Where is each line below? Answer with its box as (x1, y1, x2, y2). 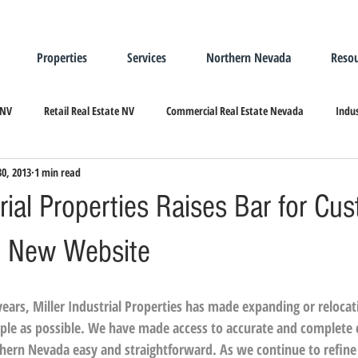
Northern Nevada (206, 49, 291, 66)
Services (127, 49, 166, 66)
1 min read (34, 164, 81, 180)
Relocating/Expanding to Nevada (118, 166, 261, 182)
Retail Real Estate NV (44, 102, 134, 118)
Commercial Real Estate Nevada (166, 102, 304, 118)
